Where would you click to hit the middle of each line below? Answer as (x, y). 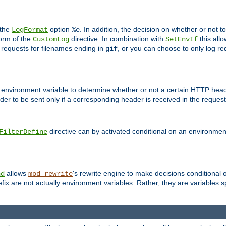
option (60, 29)
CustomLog (51, 39)
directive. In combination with (117, 39)
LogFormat (30, 30)
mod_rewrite (50, 174)
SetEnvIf (182, 39)
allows (16, 173)
